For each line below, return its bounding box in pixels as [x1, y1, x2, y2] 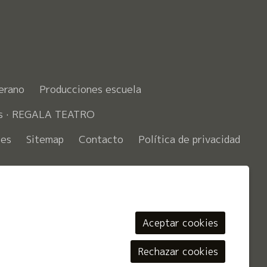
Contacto [79, 132, 123, 146]
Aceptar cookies [142, 216, 218, 230]
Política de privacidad [138, 132, 240, 146]
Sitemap [26, 132, 64, 146]
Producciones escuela [39, 82, 141, 96]
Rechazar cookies [138, 245, 218, 259]
